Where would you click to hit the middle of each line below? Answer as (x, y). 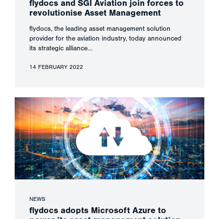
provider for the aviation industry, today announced (105, 39)
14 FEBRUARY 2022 (56, 67)
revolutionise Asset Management (95, 13)
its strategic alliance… (61, 49)
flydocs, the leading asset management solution (100, 29)
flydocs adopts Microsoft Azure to (98, 211)
